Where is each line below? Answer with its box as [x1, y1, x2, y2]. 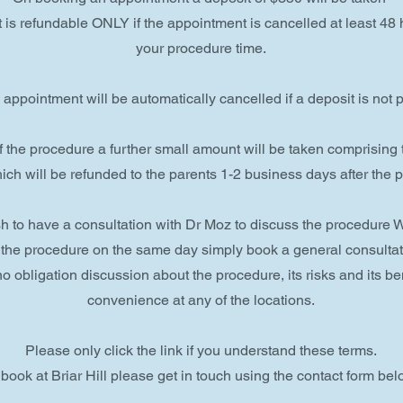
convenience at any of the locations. [87, 291, 315, 309]
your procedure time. [136, 40, 266, 57]
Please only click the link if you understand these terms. [25, 342, 377, 359]
